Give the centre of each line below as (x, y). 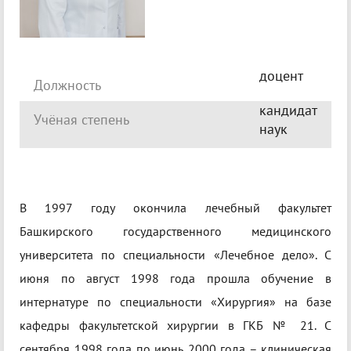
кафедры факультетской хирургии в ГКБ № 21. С (175, 326)
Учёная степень (81, 120)
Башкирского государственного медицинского (175, 232)
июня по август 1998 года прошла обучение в (175, 279)
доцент (281, 76)
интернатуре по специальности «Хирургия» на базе (175, 302)
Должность (67, 85)
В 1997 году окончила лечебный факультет (175, 208)
